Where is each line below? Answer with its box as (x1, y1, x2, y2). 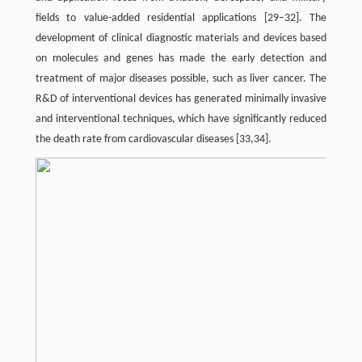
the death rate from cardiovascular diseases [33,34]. (35, 133, 271, 145)
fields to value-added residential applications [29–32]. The (35, 12, 327, 24)
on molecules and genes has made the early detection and (35, 53, 327, 65)
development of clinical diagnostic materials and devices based (35, 32, 327, 44)
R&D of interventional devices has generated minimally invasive (35, 93, 327, 105)
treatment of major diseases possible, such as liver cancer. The (35, 73, 327, 85)
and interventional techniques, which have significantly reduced (35, 113, 327, 125)
